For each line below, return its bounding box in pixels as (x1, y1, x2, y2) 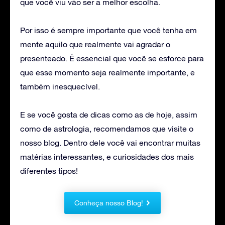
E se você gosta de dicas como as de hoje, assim (20, 109, 197, 119)
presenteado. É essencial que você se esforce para (20, 53, 204, 63)
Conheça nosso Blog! (74, 198, 143, 207)
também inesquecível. (20, 81, 100, 91)
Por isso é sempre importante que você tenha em (20, 25, 197, 35)
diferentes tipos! (20, 166, 78, 175)
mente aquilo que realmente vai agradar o (20, 39, 170, 49)
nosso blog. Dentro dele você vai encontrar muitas (20, 138, 200, 147)
